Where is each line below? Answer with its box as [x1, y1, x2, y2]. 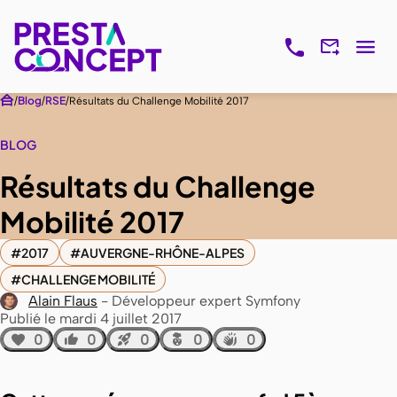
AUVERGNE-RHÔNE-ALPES [81, 245, 245, 261]
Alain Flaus [28, 292, 97, 309]
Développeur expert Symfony [112, 292, 300, 309]
